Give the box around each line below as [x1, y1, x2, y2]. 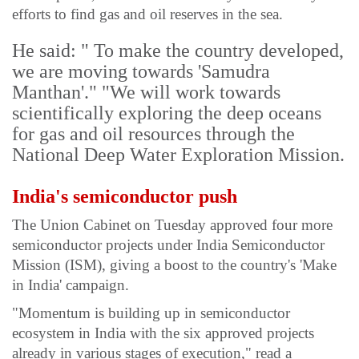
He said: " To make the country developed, [12, 40, 344, 62]
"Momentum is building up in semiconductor [12, 305, 290, 322]
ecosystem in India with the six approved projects [12, 325, 314, 342]
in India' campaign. [12, 276, 129, 294]
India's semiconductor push [12, 186, 237, 208]
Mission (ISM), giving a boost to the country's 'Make [12, 256, 337, 274]
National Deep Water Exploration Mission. [12, 144, 345, 166]
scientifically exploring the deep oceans [12, 103, 321, 124]
